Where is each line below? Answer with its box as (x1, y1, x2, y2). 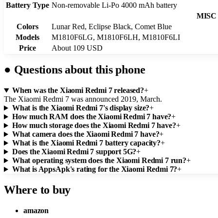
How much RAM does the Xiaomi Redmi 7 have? (12, 112, 172, 121)
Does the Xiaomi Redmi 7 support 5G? (12, 147, 137, 156)
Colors (17, 22, 38, 31)
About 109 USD (52, 43, 103, 52)
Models (16, 33, 39, 41)
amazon (23, 206, 49, 215)
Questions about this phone (11, 63, 145, 76)
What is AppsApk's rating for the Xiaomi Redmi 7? (12, 165, 178, 174)
